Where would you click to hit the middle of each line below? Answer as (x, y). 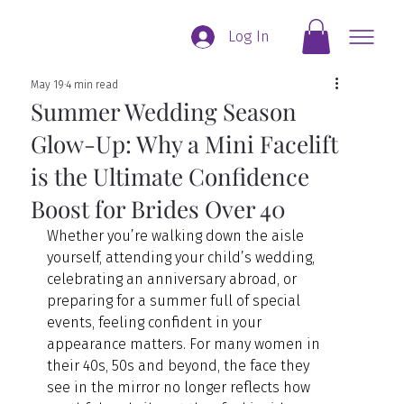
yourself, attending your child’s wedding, (183, 257)
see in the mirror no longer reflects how (181, 387)
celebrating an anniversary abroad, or (174, 279)
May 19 (48, 84)
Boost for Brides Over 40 (159, 208)
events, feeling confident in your (156, 322)
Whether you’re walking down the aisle (178, 235)
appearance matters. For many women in (186, 344)
